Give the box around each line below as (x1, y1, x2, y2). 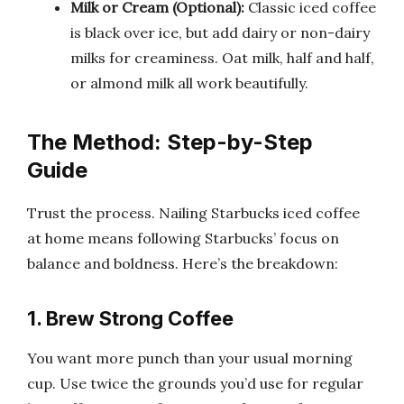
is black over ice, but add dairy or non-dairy (70, 23, 370, 41)
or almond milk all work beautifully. (70, 73, 308, 92)
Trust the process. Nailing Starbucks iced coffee (27, 203, 360, 222)
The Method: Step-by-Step (27, 128, 313, 155)
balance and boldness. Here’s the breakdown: (27, 253, 338, 272)
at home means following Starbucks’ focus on (27, 228, 339, 247)
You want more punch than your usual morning (27, 349, 353, 367)
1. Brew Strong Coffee (27, 306, 234, 330)
